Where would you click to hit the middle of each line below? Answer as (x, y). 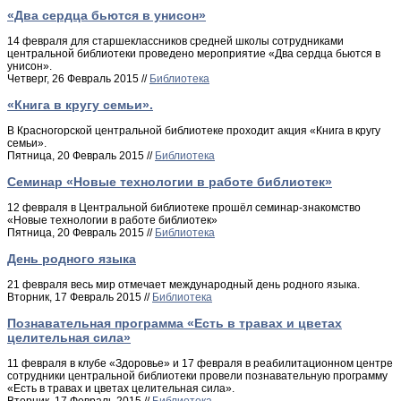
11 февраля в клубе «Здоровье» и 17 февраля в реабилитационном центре (200, 364)
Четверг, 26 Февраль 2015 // (78, 78)
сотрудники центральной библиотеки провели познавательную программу (197, 376)
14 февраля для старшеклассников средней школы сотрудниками (175, 41)
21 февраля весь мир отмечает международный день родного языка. (185, 285)
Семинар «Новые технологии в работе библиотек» (170, 182)
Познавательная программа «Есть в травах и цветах (175, 324)
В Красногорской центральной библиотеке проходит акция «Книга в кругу (194, 131)
